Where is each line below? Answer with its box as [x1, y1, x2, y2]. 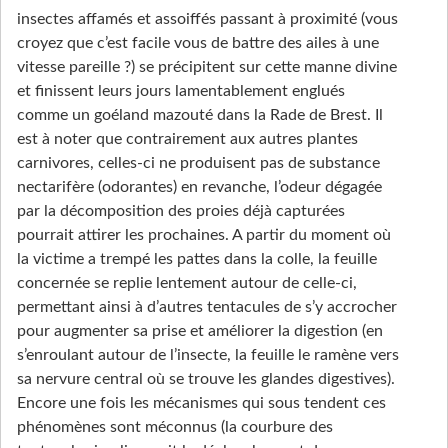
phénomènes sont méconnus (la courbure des [17, 419, 333, 436]
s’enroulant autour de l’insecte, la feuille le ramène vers [17, 347, 399, 364]
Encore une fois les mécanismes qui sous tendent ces [17, 395, 386, 412]
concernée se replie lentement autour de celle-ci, [17, 275, 357, 292]
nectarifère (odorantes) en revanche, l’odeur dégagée [17, 179, 382, 196]
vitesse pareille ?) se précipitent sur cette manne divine [17, 59, 397, 76]
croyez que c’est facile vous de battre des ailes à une [17, 35, 379, 52]
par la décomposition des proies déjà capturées [17, 203, 345, 220]
